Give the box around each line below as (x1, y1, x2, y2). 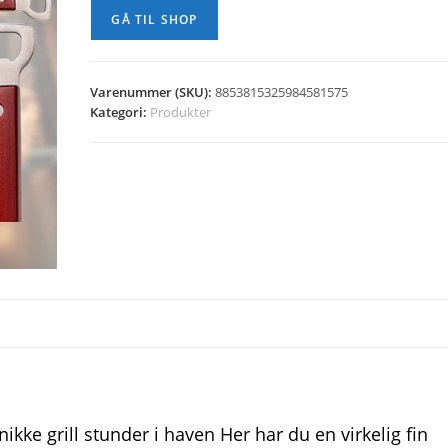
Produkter (150, 103, 212, 121)
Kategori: (90, 103, 151, 121)
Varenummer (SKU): (90, 83, 216, 101)
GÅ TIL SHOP (111, 11, 198, 28)
